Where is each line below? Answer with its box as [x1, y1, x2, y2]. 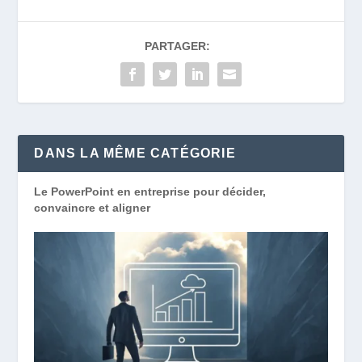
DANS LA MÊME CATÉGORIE [34, 146, 236, 161]
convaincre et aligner [34, 201, 151, 215]
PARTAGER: [144, 40, 210, 53]
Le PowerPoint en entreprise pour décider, [34, 185, 267, 199]
